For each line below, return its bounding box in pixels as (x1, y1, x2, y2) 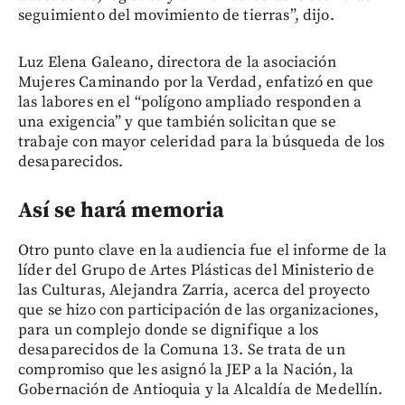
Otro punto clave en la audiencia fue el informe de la (18, 240, 387, 261)
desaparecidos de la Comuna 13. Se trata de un (18, 340, 345, 361)
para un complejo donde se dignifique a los (18, 320, 319, 341)
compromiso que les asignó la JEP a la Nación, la (18, 360, 354, 381)
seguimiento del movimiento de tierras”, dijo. (18, 5, 334, 26)
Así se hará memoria (18, 197, 224, 225)
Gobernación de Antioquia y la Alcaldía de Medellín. (18, 380, 383, 400)
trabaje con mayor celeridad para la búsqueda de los (18, 132, 385, 153)
